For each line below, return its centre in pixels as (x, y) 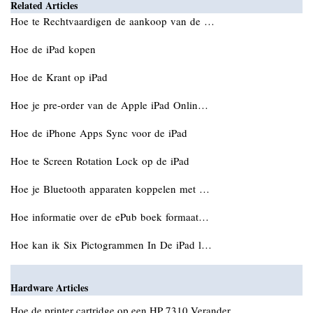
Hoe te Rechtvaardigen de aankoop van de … (112, 21)
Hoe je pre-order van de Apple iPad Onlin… (109, 105)
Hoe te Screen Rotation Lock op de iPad (102, 161)
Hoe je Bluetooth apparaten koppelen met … (110, 189)
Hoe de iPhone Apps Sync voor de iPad (101, 133)
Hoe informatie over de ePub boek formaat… (110, 217)
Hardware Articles (49, 287)
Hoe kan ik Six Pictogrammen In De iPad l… (111, 245)
